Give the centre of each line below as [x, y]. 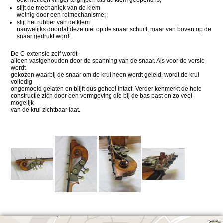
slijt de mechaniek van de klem [59, 8]
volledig [22, 82]
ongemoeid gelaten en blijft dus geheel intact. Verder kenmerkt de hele [107, 89]
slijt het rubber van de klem [54, 23]
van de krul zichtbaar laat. [46, 110]
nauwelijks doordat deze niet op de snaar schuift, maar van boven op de [114, 30]
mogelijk [23, 103]
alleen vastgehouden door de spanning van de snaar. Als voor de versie [108, 61]
